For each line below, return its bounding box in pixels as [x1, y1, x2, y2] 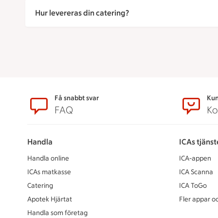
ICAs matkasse [27, 168, 71, 176]
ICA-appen [179, 154, 211, 163]
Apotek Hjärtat [27, 195, 72, 203]
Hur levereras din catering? [35, 8, 129, 18]
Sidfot [27, 93, 58, 108]
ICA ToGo [179, 182, 207, 190]
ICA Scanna [179, 168, 213, 176]
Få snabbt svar [54, 94, 99, 102]
